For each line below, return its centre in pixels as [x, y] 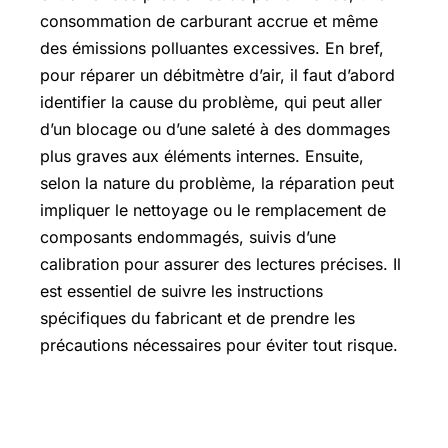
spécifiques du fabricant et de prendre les [197, 318]
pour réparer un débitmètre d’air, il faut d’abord [217, 75]
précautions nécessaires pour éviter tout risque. [219, 345]
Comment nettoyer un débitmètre [205, 410]
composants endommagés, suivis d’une [188, 237]
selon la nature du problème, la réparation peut [217, 183]
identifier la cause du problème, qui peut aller [211, 102]
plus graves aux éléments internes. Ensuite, [202, 156]
